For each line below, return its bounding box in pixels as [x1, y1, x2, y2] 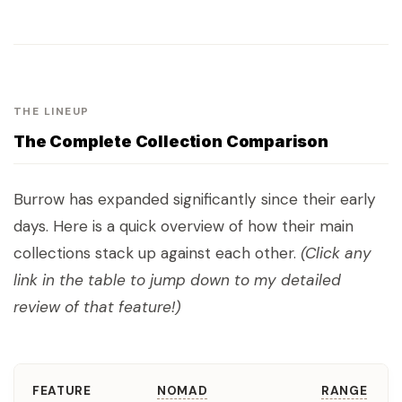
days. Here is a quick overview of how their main [13, 216, 354, 237]
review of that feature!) [13, 297, 180, 318]
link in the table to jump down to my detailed [13, 270, 341, 291]
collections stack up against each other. [13, 243, 301, 264]
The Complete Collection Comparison [13, 132, 328, 152]
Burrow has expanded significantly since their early [13, 189, 376, 210]
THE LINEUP [13, 104, 90, 119]
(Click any [301, 243, 371, 264]
